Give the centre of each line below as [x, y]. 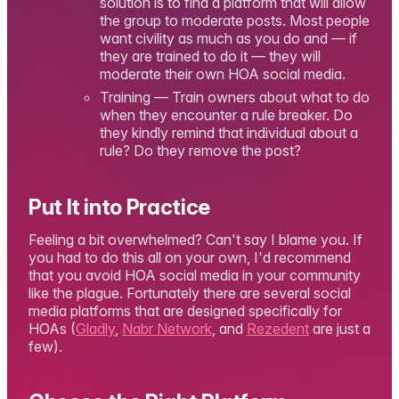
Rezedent [278, 328]
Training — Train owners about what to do [235, 98]
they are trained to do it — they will [210, 57]
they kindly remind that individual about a [229, 133]
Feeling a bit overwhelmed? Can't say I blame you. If [195, 239]
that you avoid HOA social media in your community [195, 275]
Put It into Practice [119, 207]
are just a [340, 328]
